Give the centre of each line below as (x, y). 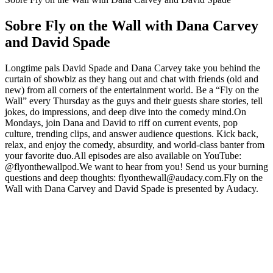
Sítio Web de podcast (45, 199)
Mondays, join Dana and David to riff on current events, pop (121, 122)
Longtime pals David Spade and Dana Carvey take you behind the (133, 68)
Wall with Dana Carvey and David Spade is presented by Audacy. (132, 188)
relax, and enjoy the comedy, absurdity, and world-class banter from (135, 144)
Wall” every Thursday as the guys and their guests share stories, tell (134, 101)
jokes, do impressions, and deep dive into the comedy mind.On (126, 112)
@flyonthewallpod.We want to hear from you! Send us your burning (136, 166)
